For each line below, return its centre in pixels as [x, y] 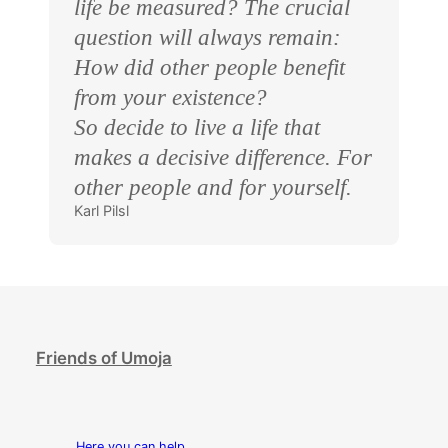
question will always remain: [208, 36]
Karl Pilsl [102, 210]
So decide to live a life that [197, 126]
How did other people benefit [210, 66]
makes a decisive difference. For [223, 156]
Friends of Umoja [103, 358]
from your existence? [171, 96]
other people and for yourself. [213, 186]
